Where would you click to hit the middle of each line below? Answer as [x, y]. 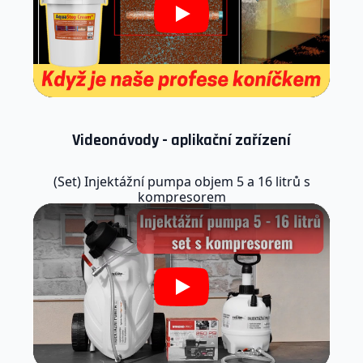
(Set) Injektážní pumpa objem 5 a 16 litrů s [181, 182]
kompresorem [181, 197]
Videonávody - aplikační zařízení [181, 141]
